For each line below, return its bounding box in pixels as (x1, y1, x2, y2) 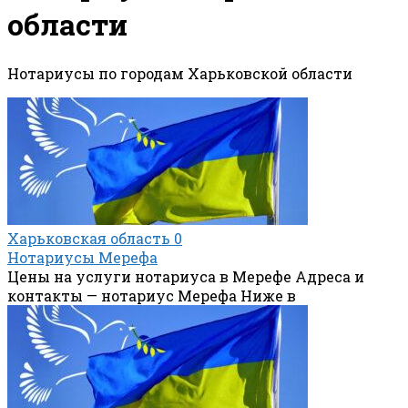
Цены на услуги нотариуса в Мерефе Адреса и (7, 266, 364, 286)
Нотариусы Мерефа (7, 247, 158, 267)
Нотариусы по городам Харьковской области (7, 63, 352, 83)
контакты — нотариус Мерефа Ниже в (7, 285, 296, 305)
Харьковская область (7, 228, 170, 248)
